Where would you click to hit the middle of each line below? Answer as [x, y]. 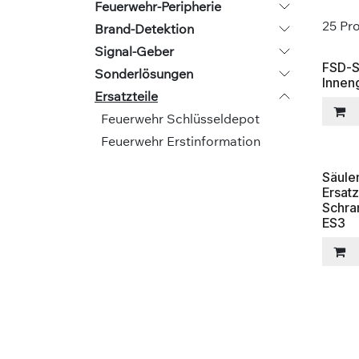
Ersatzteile [126, 96]
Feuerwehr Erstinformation [181, 141]
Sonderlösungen [144, 74]
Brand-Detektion [144, 29]
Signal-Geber [134, 51]
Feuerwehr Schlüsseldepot [180, 119]
